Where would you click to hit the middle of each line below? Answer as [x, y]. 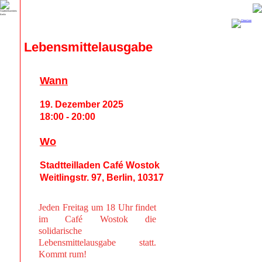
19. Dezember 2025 [82, 105]
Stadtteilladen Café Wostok [100, 166]
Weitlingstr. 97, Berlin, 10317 [102, 178]
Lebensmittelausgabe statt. [97, 243]
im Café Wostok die [97, 219]
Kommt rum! [62, 254]
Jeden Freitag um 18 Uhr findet [97, 208]
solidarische [60, 231]
